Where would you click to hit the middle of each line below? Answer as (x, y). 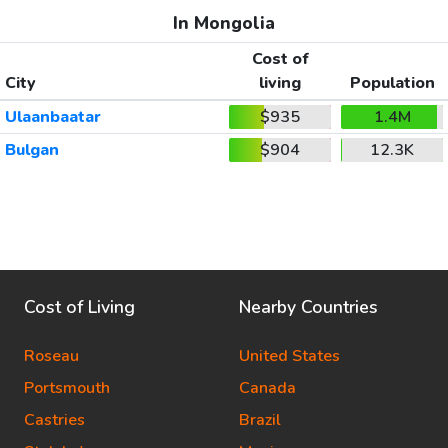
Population (392, 83)
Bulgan (31, 150)
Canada (267, 388)
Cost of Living (79, 307)
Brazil (260, 420)
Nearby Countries (308, 307)
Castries (54, 420)
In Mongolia (224, 23)
